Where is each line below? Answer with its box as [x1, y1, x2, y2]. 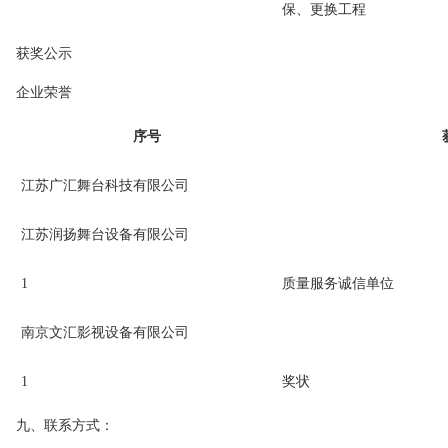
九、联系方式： [16, 418, 115, 434]
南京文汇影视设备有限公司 [21, 325, 190, 341]
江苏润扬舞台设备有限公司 [21, 227, 190, 243]
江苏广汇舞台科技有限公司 [21, 178, 190, 194]
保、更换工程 [282, 2, 367, 18]
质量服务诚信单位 [282, 276, 395, 292]
